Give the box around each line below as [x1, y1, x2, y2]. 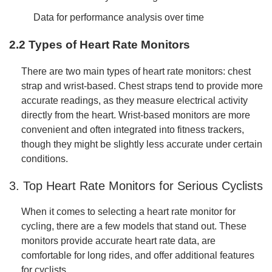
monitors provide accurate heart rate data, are [21, 236, 216, 246]
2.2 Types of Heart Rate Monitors [9, 38, 190, 51]
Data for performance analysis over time [33, 12, 204, 22]
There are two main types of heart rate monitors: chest [21, 66, 251, 77]
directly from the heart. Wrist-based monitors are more [21, 110, 250, 121]
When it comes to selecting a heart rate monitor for [21, 206, 236, 217]
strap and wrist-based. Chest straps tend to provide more [21, 81, 263, 92]
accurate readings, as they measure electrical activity [21, 95, 248, 106]
